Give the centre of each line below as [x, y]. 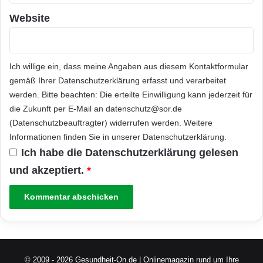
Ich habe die [53, 153]
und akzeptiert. [47, 170]
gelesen [219, 153]
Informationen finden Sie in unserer [76, 137]
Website [30, 18]
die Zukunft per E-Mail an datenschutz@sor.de [96, 109]
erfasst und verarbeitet [183, 80]
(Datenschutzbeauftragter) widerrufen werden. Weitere [111, 123]
